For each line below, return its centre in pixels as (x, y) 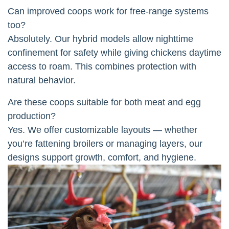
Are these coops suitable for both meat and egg (104, 102)
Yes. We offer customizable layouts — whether (102, 130)
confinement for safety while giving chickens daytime (114, 52)
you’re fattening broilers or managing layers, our (105, 143)
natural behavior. (42, 80)
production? (32, 116)
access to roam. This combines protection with (102, 66)
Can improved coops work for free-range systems (108, 11)
